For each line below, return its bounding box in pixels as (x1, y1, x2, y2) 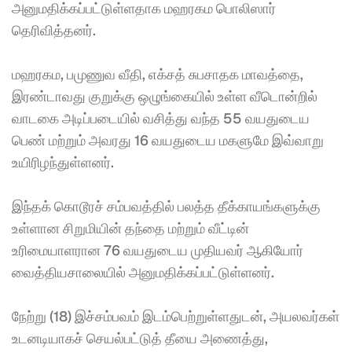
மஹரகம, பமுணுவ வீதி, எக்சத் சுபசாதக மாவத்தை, (12, 65, 303, 83)
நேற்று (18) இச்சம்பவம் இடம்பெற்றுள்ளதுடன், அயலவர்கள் (12, 307, 339, 325)
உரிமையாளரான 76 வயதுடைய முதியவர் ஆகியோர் (12, 241, 303, 259)
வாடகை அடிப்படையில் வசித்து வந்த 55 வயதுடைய (12, 109, 310, 127)
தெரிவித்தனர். (12, 21, 99, 39)
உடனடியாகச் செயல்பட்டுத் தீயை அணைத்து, (12, 329, 268, 347)
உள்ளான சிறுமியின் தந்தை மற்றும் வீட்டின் (12, 219, 249, 237)
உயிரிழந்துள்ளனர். (12, 153, 117, 171)
